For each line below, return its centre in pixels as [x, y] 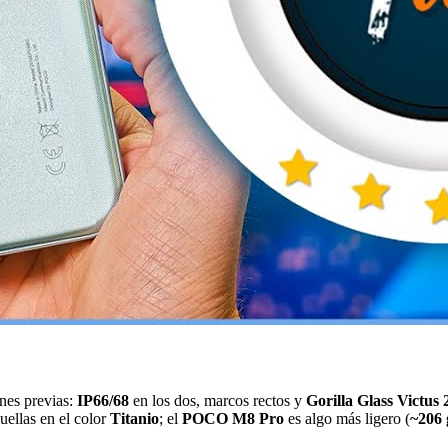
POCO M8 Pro [233, 418]
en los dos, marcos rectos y [217, 400]
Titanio [134, 418]
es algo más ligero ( [347, 418]
